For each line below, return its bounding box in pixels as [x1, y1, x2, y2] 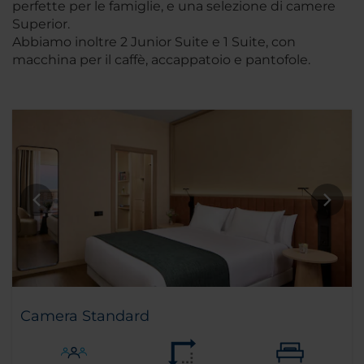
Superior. [12, 16, 70, 32]
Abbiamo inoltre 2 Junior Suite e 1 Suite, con [12, 34, 296, 50]
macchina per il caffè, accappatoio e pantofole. [12, 52, 310, 67]
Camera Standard [20, 307, 149, 326]
